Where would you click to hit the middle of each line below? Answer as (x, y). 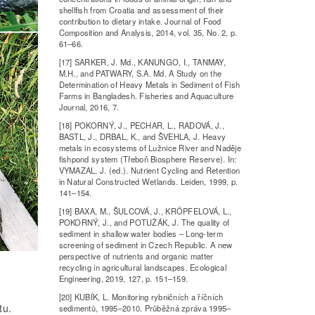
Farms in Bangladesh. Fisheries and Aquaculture (146, 96)
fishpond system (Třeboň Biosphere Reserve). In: (148, 159)
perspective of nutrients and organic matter (136, 256)
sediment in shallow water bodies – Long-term (141, 234)
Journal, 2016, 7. (89, 107)
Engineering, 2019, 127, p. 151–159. (123, 279)
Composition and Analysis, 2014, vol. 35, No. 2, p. (148, 33)
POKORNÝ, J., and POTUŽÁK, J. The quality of (144, 223)
